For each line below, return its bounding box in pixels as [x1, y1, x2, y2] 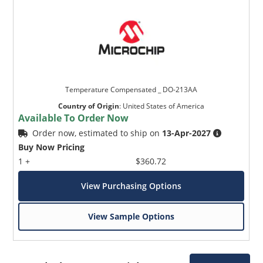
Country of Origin [58, 100, 120, 111]
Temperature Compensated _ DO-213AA [65, 84, 198, 95]
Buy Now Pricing [18, 141, 85, 153]
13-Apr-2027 [162, 127, 211, 139]
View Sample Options [88, 210, 175, 222]
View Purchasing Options [81, 180, 182, 191]
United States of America [123, 100, 205, 111]
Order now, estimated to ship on [32, 127, 163, 139]
